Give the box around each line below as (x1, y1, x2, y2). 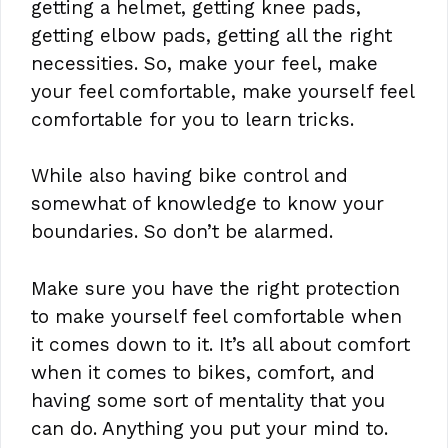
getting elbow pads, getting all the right (31, 23, 392, 47)
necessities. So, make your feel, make (31, 51, 378, 75)
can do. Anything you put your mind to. (31, 416, 388, 440)
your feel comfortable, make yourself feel (31, 79, 414, 103)
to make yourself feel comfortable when (31, 304, 402, 328)
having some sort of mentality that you (31, 388, 385, 412)
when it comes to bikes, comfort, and (31, 360, 375, 384)
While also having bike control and (31, 164, 348, 188)
